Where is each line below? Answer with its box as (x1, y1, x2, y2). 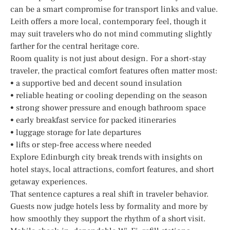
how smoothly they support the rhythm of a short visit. (10, 213, 206, 224)
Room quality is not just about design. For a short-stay (10, 53, 206, 64)
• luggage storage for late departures (10, 127, 141, 138)
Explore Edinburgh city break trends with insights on (10, 151, 203, 162)
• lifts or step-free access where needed (10, 139, 151, 150)
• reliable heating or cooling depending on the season (10, 90, 207, 101)
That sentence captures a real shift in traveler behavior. (10, 188, 209, 199)
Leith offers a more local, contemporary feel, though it (10, 16, 206, 27)
